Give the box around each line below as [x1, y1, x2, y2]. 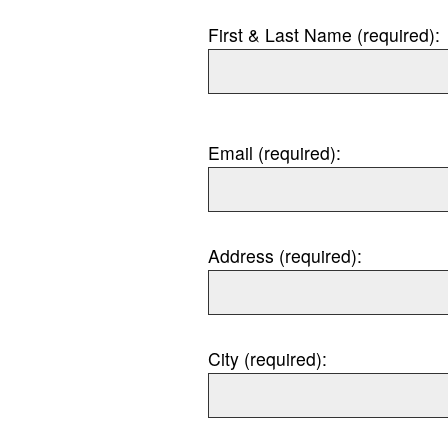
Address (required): [208, 243, 362, 269]
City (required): [208, 346, 327, 372]
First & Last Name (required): [208, 22, 440, 48]
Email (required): [208, 140, 341, 166]
